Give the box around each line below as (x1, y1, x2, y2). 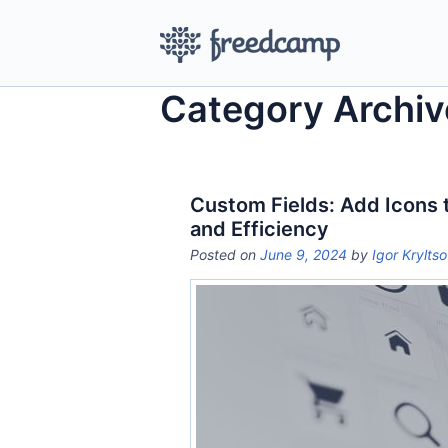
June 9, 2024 (260, 246, 347, 263)
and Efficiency (190, 217, 329, 241)
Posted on (190, 246, 260, 263)
